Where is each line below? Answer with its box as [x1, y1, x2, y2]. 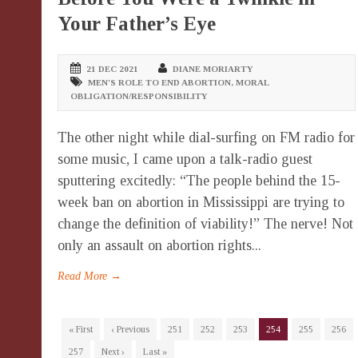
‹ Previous [111, 324, 149, 336]
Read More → [58, 270, 121, 283]
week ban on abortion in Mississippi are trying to [58, 194, 344, 211]
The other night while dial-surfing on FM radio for [58, 129, 355, 146]
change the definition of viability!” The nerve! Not [58, 216, 353, 233]
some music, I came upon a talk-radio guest [58, 151, 312, 168]
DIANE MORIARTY [173, 64, 253, 74]
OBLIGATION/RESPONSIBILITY [70, 91, 208, 101]
